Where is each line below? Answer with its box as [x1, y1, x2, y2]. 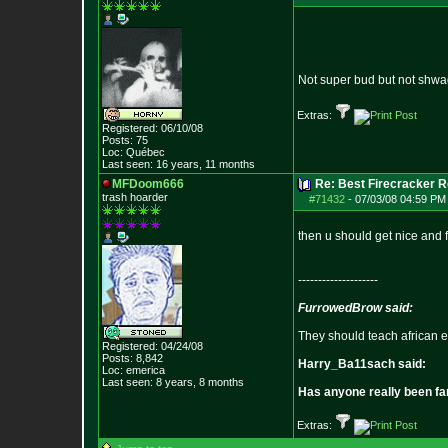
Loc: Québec [102, 146, 165, 158]
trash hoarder [102, 191, 168, 203]
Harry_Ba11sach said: [298, 357, 426, 371]
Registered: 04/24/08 [102, 340, 203, 352]
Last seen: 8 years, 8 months [102, 376, 244, 388]
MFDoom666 [112, 177, 184, 191]
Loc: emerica [102, 364, 165, 376]
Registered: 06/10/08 [102, 122, 203, 134]
